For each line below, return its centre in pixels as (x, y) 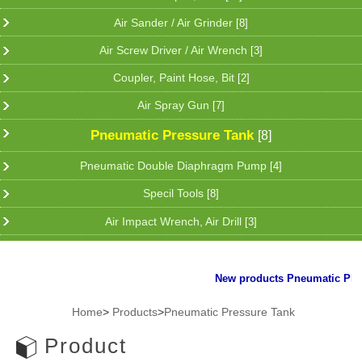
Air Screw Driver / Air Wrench (175, 50)
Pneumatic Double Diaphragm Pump (175, 166)
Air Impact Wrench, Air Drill (175, 221)
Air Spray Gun (175, 105)
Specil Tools (175, 194)
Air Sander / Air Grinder (175, 22)
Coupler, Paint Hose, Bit (175, 78)
